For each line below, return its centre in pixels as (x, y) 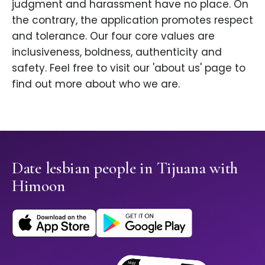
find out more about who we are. (96, 84)
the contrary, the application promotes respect (132, 20)
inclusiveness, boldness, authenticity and (117, 52)
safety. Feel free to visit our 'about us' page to (129, 68)
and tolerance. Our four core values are (113, 36)
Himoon (38, 186)
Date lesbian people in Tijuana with (125, 168)
